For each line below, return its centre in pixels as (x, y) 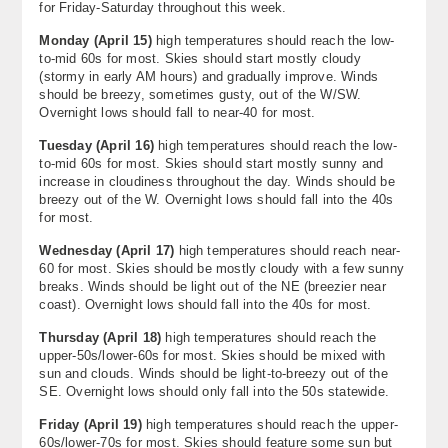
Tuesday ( (70, 145)
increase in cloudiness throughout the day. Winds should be (217, 181)
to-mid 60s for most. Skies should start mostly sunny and (211, 163)
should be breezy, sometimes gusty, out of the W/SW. (200, 94)
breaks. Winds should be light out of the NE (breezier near (212, 286)
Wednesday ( (80, 250)
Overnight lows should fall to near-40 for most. (177, 112)
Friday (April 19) (90, 424)
